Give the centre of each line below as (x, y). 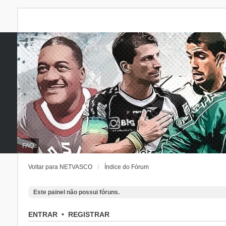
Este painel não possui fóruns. (76, 192)
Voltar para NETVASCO (60, 167)
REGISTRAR (89, 214)
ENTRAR (43, 214)
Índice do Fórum (126, 167)
